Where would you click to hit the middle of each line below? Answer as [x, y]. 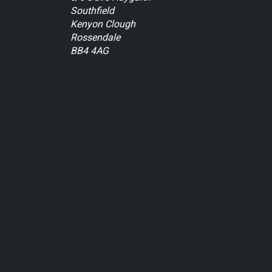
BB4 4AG [90, 51]
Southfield [92, 11]
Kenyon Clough [103, 24]
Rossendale [95, 38]
